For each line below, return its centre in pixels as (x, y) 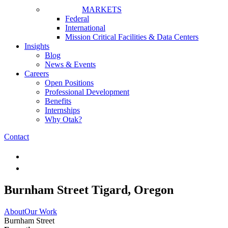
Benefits (58, 101)
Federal (77, 19)
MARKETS (102, 9)
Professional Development (87, 92)
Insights (37, 46)
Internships (62, 110)
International (85, 28)
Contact (17, 137)
